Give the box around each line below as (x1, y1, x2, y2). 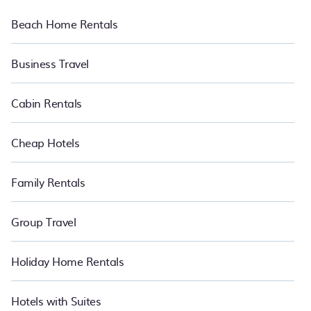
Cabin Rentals (11, 94, 82, 111)
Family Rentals (11, 174, 85, 190)
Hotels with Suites (11, 292, 101, 309)
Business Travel (11, 55, 89, 72)
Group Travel (11, 213, 76, 230)
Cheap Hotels (11, 134, 80, 151)
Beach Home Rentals (11, 15, 118, 32)
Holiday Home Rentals (11, 253, 124, 269)
